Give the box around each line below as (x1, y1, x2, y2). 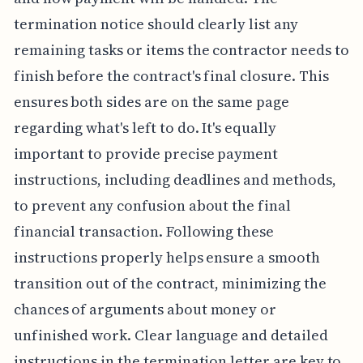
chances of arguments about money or (13, 299, 277, 320)
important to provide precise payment (13, 143, 279, 164)
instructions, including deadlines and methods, (13, 169, 336, 190)
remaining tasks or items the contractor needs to (13, 40, 349, 61)
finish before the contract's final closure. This (13, 66, 329, 87)
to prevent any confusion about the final (13, 195, 291, 216)
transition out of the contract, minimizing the (13, 273, 327, 294)
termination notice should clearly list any (13, 14, 298, 35)
